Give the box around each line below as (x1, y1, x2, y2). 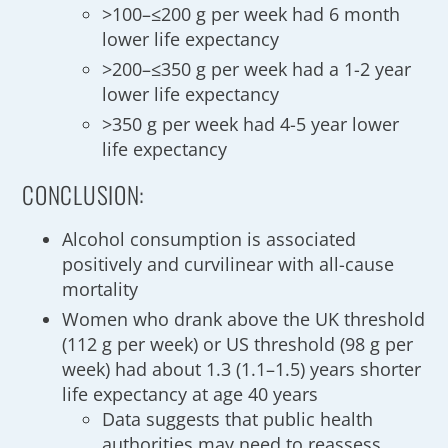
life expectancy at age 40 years (62, 382, 319, 406)
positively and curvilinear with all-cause (62, 252, 395, 276)
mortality (62, 277, 139, 301)
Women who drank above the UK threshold (62, 307, 426, 331)
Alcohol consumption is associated (62, 227, 357, 251)
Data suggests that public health (102, 407, 374, 431)
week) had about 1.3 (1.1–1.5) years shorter (62, 357, 422, 381)
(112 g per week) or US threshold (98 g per (62, 332, 414, 356)
